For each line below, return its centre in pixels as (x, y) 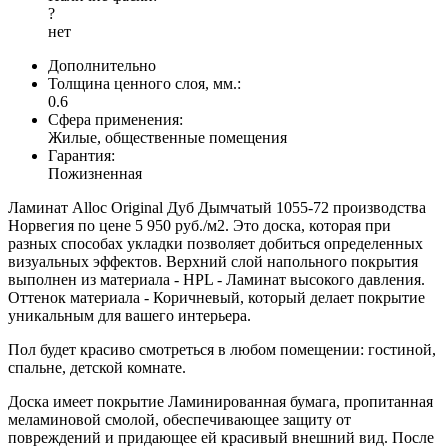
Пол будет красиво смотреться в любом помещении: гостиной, (222, 349)
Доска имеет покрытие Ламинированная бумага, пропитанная (220, 401)
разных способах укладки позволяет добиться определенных (215, 243)
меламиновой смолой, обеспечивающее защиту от (179, 419)
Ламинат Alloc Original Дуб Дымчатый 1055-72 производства (217, 207)
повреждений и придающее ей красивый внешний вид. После (221, 437)
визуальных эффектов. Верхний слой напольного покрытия (213, 261)
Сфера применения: (115, 119)
